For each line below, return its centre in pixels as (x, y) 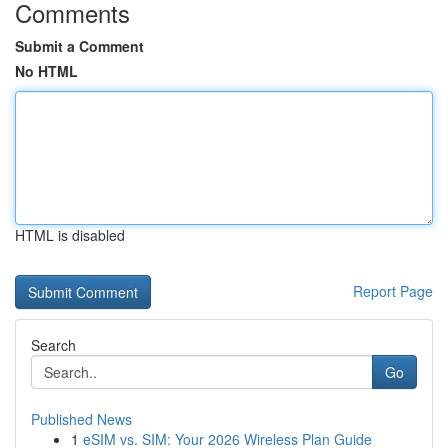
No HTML (46, 71)
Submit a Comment (79, 46)
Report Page (393, 291)
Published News (81, 419)
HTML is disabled (70, 235)
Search (53, 345)
